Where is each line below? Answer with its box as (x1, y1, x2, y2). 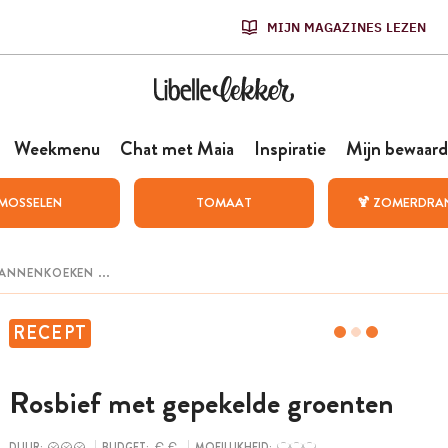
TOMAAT (195, 193, 252, 212)
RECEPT (12, 320, 88, 346)
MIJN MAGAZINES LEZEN (266, 18, 427, 36)
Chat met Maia (119, 135, 234, 162)
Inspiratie (253, 135, 326, 162)
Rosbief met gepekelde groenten (8, 382, 394, 425)
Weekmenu (13, 135, 100, 162)
